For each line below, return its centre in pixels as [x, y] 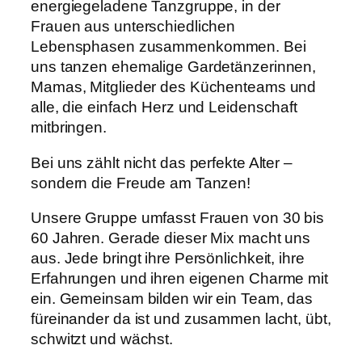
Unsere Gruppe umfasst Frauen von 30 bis [178, 218]
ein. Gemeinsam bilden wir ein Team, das [172, 299]
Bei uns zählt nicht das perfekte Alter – [162, 162]
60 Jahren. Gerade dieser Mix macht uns [171, 238]
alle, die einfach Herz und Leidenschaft [164, 107]
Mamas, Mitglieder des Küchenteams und [174, 87]
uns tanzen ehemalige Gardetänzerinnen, [174, 67]
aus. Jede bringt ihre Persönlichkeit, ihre [168, 259]
